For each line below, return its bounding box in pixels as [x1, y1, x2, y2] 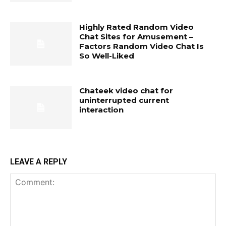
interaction [79, 105, 124, 115]
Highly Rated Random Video [79, 22, 194, 32]
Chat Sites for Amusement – [79, 32, 194, 42]
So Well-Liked [79, 51, 135, 61]
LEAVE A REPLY [10, 156, 67, 166]
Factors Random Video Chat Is [79, 41, 204, 51]
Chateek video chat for [79, 86, 174, 96]
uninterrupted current [79, 95, 169, 105]
